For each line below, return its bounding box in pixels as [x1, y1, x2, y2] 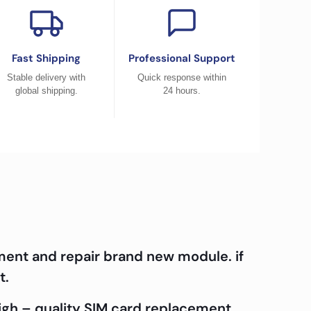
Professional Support [128, 51, 235, 65]
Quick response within [137, 72, 226, 83]
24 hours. [162, 85, 201, 96]
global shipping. [15, 85, 78, 96]
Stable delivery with [7, 72, 86, 83]
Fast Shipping [12, 51, 81, 65]
